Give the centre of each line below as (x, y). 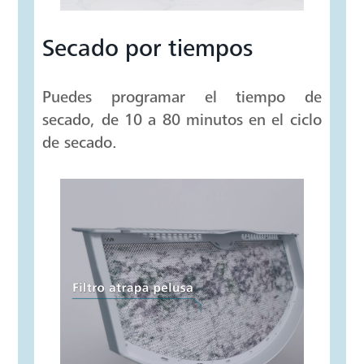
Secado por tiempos (148, 48)
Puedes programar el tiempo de (182, 97)
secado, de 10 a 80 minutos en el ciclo (182, 120)
